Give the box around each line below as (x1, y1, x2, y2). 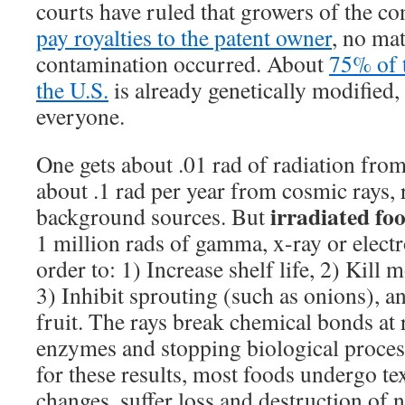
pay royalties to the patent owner (36, 22, 332, 52)
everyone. (36, 100, 125, 131)
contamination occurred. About (36, 48, 329, 79)
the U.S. (36, 74, 108, 105)
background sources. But (36, 201, 270, 231)
